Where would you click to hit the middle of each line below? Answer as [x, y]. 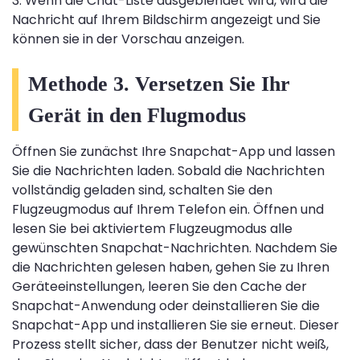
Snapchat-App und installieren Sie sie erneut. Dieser [176, 325]
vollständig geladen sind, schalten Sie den [142, 190]
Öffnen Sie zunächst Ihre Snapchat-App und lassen [174, 152]
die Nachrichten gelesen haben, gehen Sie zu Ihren [171, 268]
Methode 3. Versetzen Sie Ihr [159, 84]
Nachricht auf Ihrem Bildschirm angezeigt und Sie [166, 20]
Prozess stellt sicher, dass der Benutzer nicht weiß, [170, 345]
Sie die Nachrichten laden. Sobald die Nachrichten [168, 171]
